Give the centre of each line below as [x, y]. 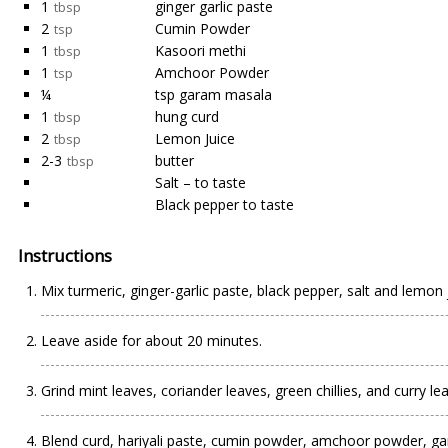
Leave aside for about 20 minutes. [151, 340]
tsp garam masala [213, 94]
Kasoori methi [200, 50]
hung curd [187, 116]
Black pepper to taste [224, 204]
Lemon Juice [195, 138]
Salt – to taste [200, 182]
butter [174, 160]
